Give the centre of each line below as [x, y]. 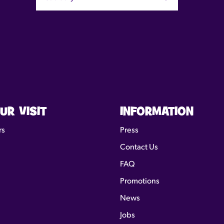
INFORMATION [157, 112]
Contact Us [139, 147]
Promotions [140, 181]
